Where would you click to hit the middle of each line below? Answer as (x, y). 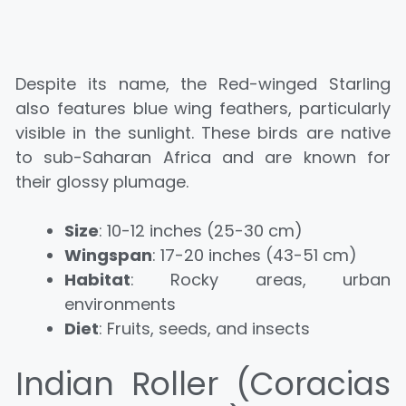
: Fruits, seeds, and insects (204, 328)
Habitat (97, 279)
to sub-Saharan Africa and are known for (203, 157)
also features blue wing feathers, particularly (203, 108)
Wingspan (108, 255)
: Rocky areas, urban (261, 279)
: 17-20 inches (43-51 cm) (255, 255)
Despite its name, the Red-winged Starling (203, 83)
